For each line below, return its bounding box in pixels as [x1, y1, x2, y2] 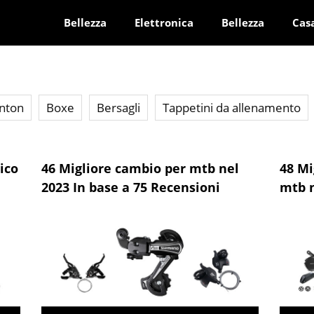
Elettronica [135, 15, 193, 29]
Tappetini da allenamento [163, 100, 301, 116]
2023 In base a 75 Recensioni [41, 179, 220, 196]
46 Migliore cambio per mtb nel [41, 160, 239, 177]
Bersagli [97, 100, 140, 116]
